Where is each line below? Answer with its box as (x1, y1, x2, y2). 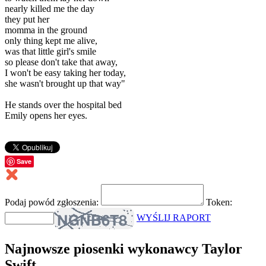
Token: (206, 197, 232, 207)
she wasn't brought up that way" (5, 78, 125, 88)
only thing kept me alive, (5, 35, 97, 46)
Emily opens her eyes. (5, 110, 87, 121)
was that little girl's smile (5, 46, 96, 56)
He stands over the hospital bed (5, 99, 122, 110)
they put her (5, 14, 49, 24)
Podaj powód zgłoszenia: (5, 197, 101, 207)
